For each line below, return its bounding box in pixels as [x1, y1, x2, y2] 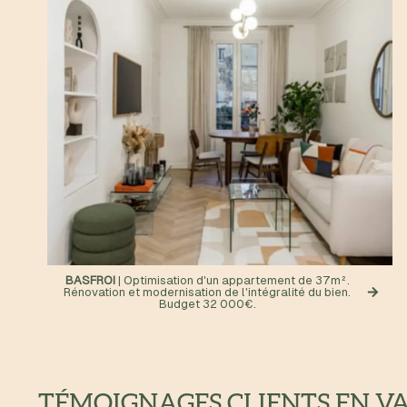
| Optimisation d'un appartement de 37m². [117, 273, 350, 287]
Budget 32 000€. [158, 297, 256, 311]
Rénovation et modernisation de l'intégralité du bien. [64, 285, 351, 299]
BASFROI [65, 273, 118, 287]
